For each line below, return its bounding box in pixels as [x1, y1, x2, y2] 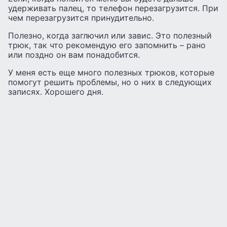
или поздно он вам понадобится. [8, 49, 140, 60]
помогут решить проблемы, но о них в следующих [8, 77, 212, 87]
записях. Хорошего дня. [8, 86, 103, 97]
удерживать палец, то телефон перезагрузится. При [8, 3, 218, 13]
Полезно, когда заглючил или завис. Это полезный [8, 30, 212, 41]
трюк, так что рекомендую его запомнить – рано [8, 40, 206, 50]
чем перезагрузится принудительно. [8, 12, 154, 23]
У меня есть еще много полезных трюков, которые [8, 67, 214, 78]
